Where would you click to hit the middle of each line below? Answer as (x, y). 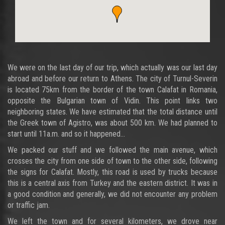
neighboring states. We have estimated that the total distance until (113, 112)
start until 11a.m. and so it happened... (66, 134)
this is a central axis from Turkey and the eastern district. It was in (113, 183)
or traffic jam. (29, 205)
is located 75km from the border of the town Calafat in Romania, (113, 90)
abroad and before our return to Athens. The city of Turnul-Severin (113, 79)
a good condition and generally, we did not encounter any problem (113, 194)
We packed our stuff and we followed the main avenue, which (113, 150)
